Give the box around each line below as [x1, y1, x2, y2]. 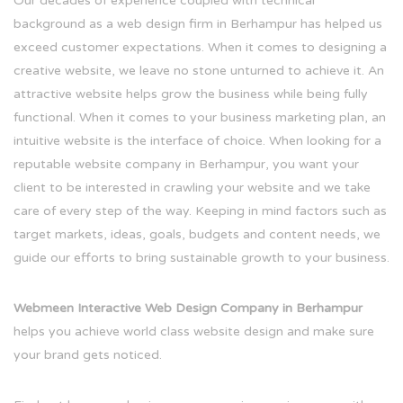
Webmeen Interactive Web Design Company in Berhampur [13, 300, 363, 317]
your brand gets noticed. [13, 347, 162, 363]
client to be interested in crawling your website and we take [13, 180, 371, 196]
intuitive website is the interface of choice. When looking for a [13, 133, 381, 149]
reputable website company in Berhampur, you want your [13, 157, 359, 173]
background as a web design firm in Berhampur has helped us [13, 16, 382, 32]
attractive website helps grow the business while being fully [13, 86, 368, 103]
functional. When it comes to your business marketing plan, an [13, 110, 386, 126]
